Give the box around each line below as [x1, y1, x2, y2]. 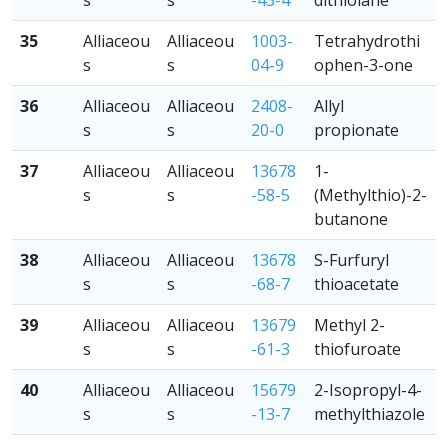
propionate [314, 119, 399, 141]
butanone [314, 208, 388, 230]
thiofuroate [314, 338, 401, 360]
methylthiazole [314, 403, 425, 425]
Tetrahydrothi [314, 30, 420, 52]
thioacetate [314, 273, 399, 295]
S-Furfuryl [314, 249, 389, 271]
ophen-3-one [314, 54, 413, 76]
